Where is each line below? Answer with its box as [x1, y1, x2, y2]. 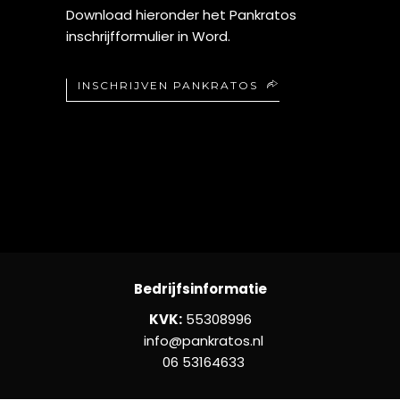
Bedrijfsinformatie [133, 279, 267, 298]
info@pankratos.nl [137, 330, 263, 350]
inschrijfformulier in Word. [66, 26, 230, 46]
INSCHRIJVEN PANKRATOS [78, 78, 258, 92]
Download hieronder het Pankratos [66, 4, 296, 24]
